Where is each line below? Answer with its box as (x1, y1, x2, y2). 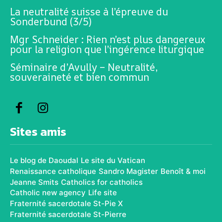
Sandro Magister (99, 166, 158, 176)
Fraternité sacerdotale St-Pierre (10, 209, 126, 219)
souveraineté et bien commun (10, 70, 149, 84)
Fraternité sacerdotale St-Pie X (10, 198, 123, 208)
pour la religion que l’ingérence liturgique (10, 43, 204, 56)
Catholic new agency (10, 188, 86, 198)
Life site (88, 188, 117, 198)
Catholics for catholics (61, 177, 143, 187)
